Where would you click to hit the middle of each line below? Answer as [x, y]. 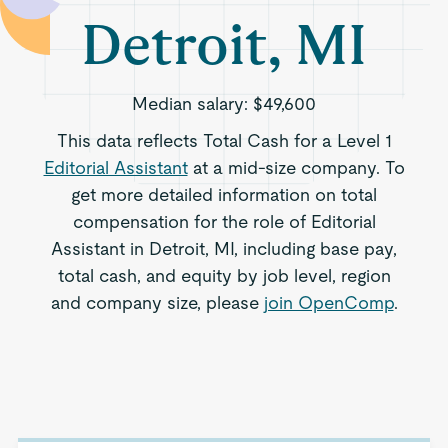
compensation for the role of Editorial [224, 221]
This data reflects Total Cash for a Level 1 [224, 140]
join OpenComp [328, 302]
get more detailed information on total [224, 194]
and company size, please [157, 302]
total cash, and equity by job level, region [224, 275]
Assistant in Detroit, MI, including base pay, [224, 248]
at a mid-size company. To [296, 167]
